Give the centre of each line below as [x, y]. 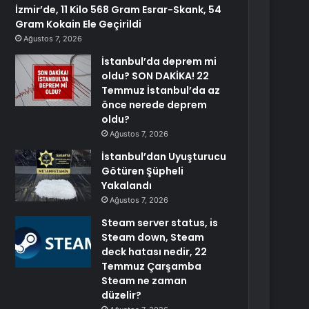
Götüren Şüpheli [143, 171]
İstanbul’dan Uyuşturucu [164, 157]
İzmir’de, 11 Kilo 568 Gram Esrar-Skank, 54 [119, 10]
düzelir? [122, 295]
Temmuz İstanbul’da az [161, 90]
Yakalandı [127, 186]
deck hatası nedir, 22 [154, 252]
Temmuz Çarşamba [152, 266]
